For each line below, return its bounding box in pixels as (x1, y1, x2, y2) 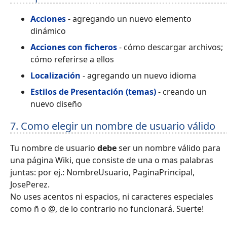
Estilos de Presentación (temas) (30, 86, 156, 97)
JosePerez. (10, 179, 50, 191)
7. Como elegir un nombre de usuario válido (10, 119, 215, 133)
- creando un (156, 86, 207, 97)
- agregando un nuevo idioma (81, 69, 196, 81)
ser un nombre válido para (117, 142, 220, 154)
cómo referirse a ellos (30, 53, 114, 65)
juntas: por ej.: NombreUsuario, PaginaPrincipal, (10, 167, 195, 178)
